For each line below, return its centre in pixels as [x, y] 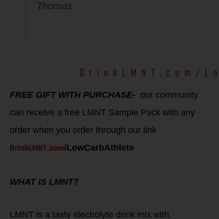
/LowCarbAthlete [99, 148]
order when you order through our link [84, 130]
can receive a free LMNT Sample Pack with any [102, 113]
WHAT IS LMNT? [44, 182]
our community [169, 95]
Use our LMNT [77, 63]
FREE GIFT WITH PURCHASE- [75, 95]
